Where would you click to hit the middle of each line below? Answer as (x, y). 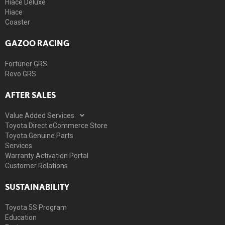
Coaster (18, 22)
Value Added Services (40, 115)
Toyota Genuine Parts (39, 135)
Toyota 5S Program (36, 207)
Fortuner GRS (26, 64)
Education (21, 217)
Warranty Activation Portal (47, 155)
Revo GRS (21, 74)
